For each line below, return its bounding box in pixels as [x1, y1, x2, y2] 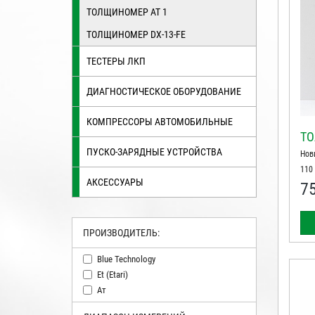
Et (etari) [97, 269, 128, 280]
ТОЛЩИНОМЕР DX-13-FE [86, 29, 186, 40]
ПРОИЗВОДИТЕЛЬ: [83, 226, 160, 238]
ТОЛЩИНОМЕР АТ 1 [86, 6, 167, 18]
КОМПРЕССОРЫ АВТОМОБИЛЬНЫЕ [86, 116, 233, 127]
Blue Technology [97, 253, 155, 264]
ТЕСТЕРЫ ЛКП [86, 56, 146, 67]
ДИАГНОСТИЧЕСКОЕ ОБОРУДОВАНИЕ [86, 86, 241, 97]
